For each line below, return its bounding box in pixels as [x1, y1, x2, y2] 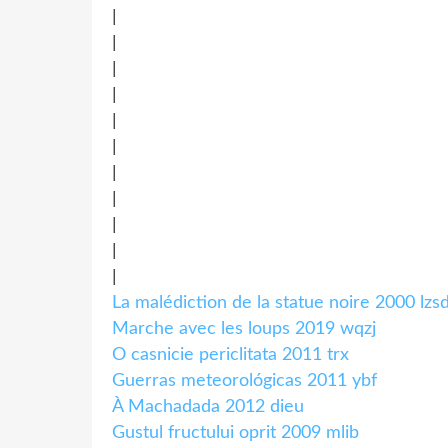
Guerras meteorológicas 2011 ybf [112, 371, 377, 390]
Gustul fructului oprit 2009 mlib [112, 423, 359, 442]
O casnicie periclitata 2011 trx [112, 345, 349, 364]
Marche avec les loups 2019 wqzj [112, 319, 376, 338]
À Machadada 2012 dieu [112, 397, 304, 416]
